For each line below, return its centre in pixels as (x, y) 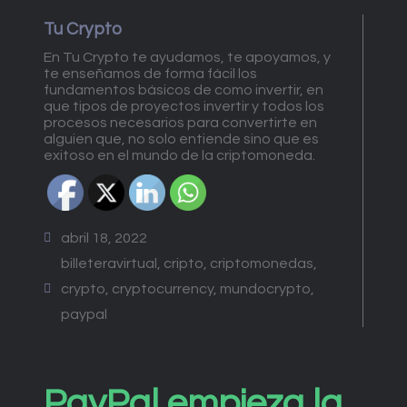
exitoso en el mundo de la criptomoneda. (179, 155)
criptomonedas (262, 263)
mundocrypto (265, 288)
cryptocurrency (163, 288)
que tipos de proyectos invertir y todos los (184, 106)
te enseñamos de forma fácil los (150, 74)
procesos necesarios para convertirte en (180, 123)
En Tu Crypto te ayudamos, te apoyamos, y (187, 57)
